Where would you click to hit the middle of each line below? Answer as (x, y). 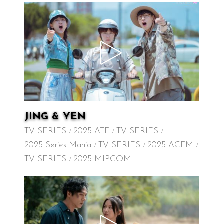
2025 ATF (91, 131)
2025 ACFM (170, 145)
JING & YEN (55, 117)
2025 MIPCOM (102, 159)
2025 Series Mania (58, 145)
